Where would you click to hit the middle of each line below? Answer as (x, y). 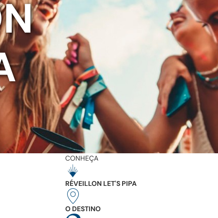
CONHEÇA (82, 158)
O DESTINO (83, 209)
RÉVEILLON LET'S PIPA (101, 183)
